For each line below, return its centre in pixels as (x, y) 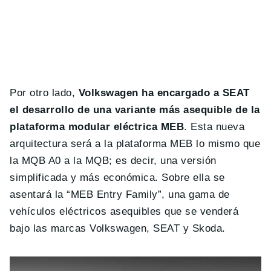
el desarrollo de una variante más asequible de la (135, 110)
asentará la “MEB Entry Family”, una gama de (120, 195)
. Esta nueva (214, 127)
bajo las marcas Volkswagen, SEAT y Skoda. (118, 229)
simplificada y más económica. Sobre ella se (117, 178)
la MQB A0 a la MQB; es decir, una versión (113, 161)
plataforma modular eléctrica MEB (97, 127)
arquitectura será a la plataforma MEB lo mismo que (135, 144)
